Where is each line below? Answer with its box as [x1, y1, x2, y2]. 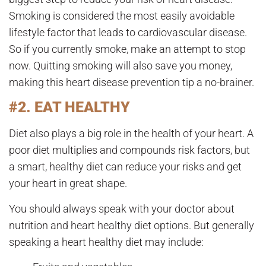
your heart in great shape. [9, 177, 127, 190]
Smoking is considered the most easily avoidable [9, 9, 235, 22]
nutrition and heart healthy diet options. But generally [9, 218, 254, 232]
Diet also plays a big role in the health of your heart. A [9, 127, 254, 140]
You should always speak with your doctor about [9, 202, 235, 215]
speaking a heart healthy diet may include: [9, 235, 204, 248]
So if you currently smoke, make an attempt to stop [9, 42, 246, 55]
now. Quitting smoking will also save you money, [9, 59, 232, 72]
